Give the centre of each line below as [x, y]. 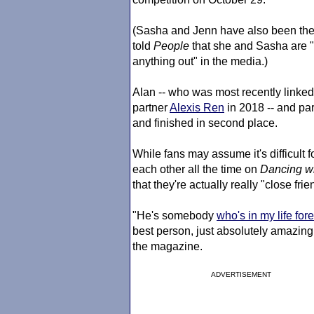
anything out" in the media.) [200, 61]
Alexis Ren [197, 108]
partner [151, 108]
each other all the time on [196, 169]
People [173, 46]
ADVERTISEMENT [241, 274]
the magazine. [168, 246]
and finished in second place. [205, 123]
